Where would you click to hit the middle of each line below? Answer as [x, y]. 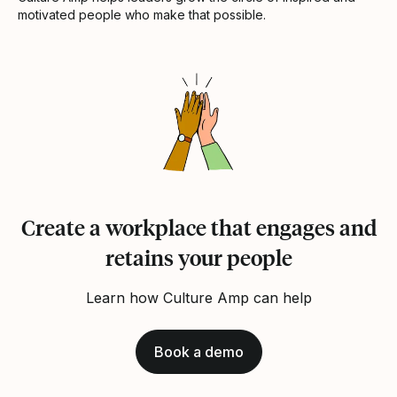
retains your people [198, 258]
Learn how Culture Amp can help [198, 298]
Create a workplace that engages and [198, 228]
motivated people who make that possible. [142, 15]
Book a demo [198, 352]
